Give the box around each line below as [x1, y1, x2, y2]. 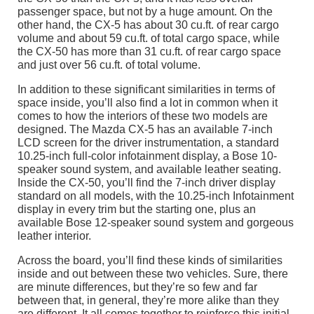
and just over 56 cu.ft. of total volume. [18, 59, 200, 71]
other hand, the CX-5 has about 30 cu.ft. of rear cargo [18, 19, 279, 32]
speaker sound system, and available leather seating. [18, 163, 281, 176]
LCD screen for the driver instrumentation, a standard [18, 137, 279, 149]
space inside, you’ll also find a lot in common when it [18, 97, 278, 109]
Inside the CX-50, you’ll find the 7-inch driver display [18, 177, 275, 189]
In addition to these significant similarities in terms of [18, 83, 275, 96]
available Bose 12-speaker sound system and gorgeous [18, 217, 294, 229]
